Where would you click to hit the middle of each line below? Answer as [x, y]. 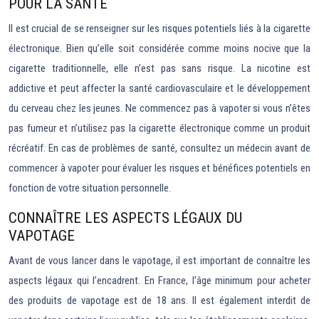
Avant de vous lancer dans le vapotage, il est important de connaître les [159, 261]
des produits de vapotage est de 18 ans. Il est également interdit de [159, 300]
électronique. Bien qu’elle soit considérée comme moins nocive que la [159, 48]
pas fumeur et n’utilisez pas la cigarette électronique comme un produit [159, 128]
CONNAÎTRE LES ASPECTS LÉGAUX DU [125, 218]
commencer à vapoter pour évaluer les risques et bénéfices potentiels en [159, 168]
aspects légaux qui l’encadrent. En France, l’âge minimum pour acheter [159, 281]
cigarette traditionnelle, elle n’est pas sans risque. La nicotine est [159, 68]
